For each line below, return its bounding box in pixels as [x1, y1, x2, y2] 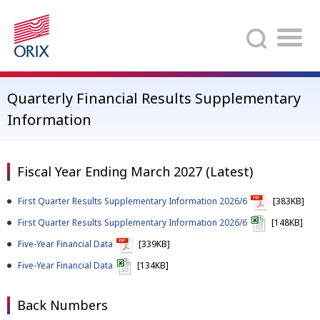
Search [276, 28, 304, 40]
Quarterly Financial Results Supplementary [7, 89, 301, 108]
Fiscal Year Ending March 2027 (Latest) [17, 163, 253, 180]
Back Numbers [17, 296, 108, 314]
